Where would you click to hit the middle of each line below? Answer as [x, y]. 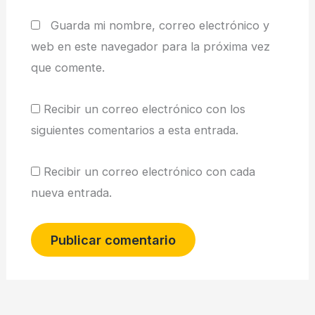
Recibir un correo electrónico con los [144, 109]
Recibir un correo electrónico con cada [149, 171]
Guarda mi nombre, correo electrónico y [160, 26]
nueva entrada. [71, 192]
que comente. [67, 68]
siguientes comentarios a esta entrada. [134, 130]
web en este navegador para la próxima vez [150, 47]
